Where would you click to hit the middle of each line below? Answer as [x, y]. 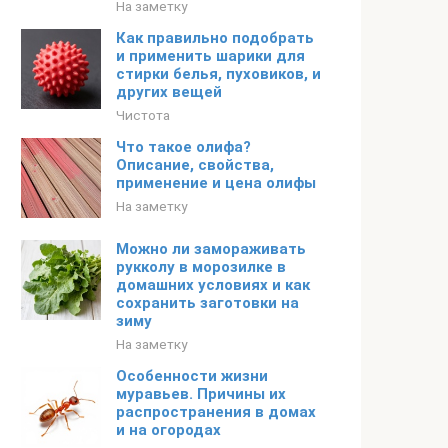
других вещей [169, 92]
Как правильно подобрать [215, 38]
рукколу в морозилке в [201, 267]
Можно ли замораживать [211, 249]
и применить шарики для [210, 56]
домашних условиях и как [213, 285]
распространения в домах [216, 412]
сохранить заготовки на [207, 303]
